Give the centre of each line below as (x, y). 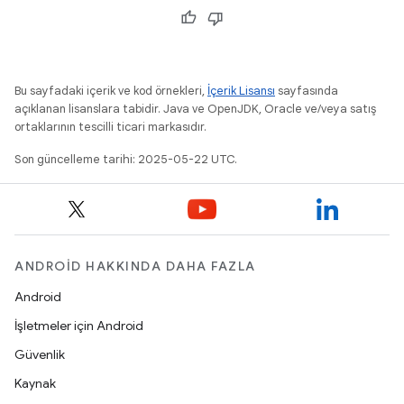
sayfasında (307, 91)
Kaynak (35, 383)
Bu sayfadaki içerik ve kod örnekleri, (111, 91)
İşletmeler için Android (79, 326)
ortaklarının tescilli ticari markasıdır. (110, 127)
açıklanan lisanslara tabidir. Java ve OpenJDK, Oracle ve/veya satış (195, 109)
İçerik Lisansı (241, 91)
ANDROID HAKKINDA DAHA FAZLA (135, 266)
